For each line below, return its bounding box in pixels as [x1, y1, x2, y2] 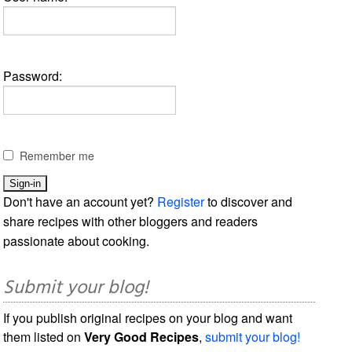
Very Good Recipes [84, 327, 200, 346]
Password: [3, 66, 63, 85]
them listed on [3, 327, 85, 346]
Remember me [20, 147, 95, 163]
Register [157, 192, 205, 211]
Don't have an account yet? [3, 192, 158, 211]
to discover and [204, 192, 293, 211]
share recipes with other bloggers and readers [3, 211, 258, 230]
